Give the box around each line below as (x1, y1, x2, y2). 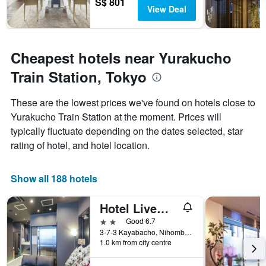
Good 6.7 (126, 216, 156, 226)
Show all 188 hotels (11, 172, 97, 186)
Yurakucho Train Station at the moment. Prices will (11, 110, 221, 124)
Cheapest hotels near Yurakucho (11, 47, 232, 68)
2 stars (99, 215, 126, 227)
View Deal (147, 3, 186, 15)
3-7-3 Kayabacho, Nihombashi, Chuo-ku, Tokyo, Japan (185, 227, 192, 237)
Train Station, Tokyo (11, 66, 147, 87)
